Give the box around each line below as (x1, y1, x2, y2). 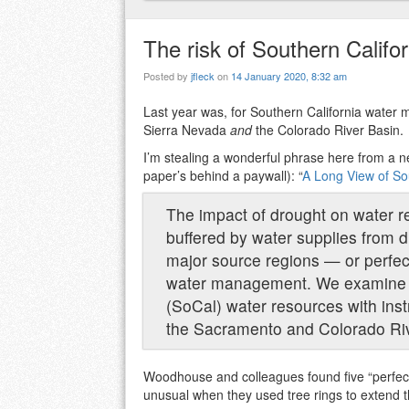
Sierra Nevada (143, 121, 230, 140)
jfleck (191, 68, 215, 84)
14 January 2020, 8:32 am (231, 68, 347, 84)
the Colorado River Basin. (252, 121, 404, 140)
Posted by (143, 68, 191, 84)
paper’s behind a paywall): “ (143, 166, 302, 185)
